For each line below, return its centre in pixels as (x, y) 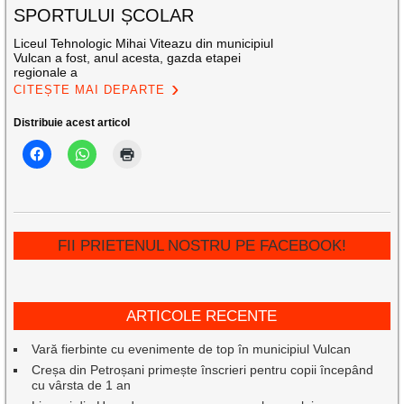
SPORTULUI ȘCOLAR (104, 16)
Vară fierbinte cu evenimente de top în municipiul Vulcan (192, 349)
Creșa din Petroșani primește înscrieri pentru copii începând (203, 370)
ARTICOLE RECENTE (202, 317)
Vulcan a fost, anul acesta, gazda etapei (128, 58)
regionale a (46, 73)
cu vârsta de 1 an (82, 386)
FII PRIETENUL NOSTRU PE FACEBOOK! (202, 246)
